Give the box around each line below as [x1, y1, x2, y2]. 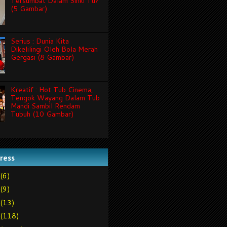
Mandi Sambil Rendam [10, 101, 80, 111]
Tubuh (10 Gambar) [10, 109, 73, 120]
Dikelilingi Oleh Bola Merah [10, 44, 98, 55]
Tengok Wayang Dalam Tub [10, 93, 100, 103]
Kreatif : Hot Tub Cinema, [10, 85, 93, 95]
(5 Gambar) [10, 4, 47, 14]
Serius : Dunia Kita [10, 36, 69, 47]
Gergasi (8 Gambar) [10, 52, 74, 63]
